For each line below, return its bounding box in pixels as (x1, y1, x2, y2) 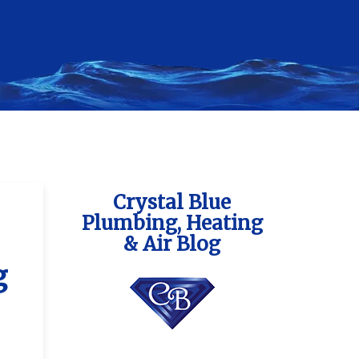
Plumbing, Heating (81, 211, 263, 236)
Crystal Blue (113, 190, 232, 215)
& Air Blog (123, 232, 221, 256)
